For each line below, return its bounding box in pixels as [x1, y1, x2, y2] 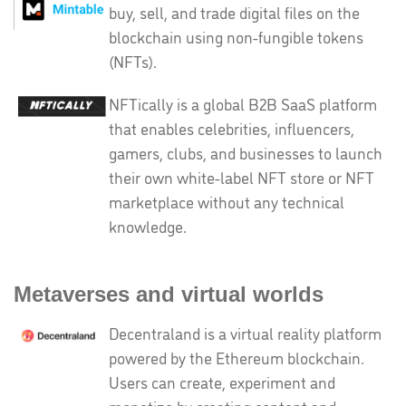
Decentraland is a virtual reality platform [109, 322, 382, 343]
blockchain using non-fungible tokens [109, 25, 363, 47]
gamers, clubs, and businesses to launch [109, 141, 382, 163]
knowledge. [109, 215, 187, 237]
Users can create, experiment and [109, 371, 335, 392]
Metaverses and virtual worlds [14, 282, 324, 306]
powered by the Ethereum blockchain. [109, 346, 364, 368]
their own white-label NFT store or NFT [109, 166, 374, 188]
